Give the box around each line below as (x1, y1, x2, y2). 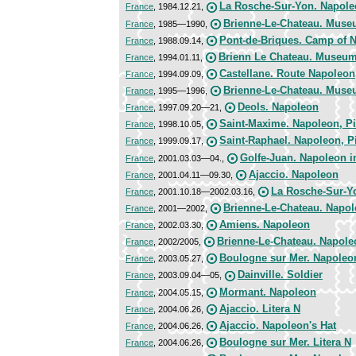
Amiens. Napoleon (219, 219, 310, 231)
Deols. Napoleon (238, 101, 319, 114)
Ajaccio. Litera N (219, 302, 300, 315)
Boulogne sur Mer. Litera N (219, 335, 351, 348)
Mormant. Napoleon (219, 285, 316, 298)
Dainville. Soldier (238, 269, 323, 281)
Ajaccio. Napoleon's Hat (219, 319, 336, 331)
